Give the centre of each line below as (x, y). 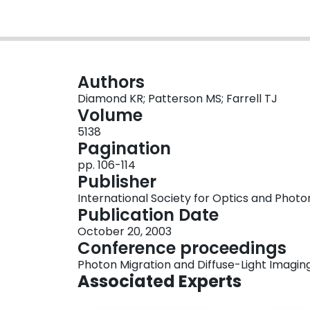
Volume (110, 116)
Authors (111, 82)
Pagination (124, 149)
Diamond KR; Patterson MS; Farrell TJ (177, 99)
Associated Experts (159, 282)
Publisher (117, 182)
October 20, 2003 (125, 232)
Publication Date (148, 215)
